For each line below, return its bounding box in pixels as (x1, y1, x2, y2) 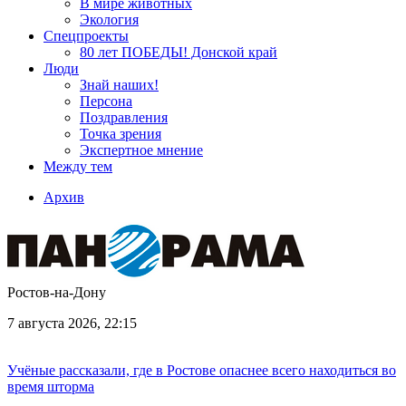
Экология (80, 12, 139, 27)
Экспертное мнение (80, 142, 203, 158)
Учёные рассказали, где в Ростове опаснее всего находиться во (7, 362, 396, 378)
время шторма (7, 379, 94, 394)
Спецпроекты (43, 28, 129, 43)
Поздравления (80, 110, 168, 125)
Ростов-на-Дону (7, 285, 106, 300)
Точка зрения (80, 126, 161, 141)
